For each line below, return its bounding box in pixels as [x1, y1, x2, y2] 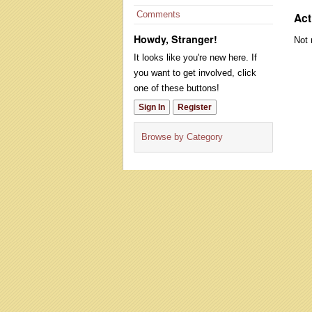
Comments [136, 9, 180, 19]
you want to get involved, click [134, 68, 256, 78]
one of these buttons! [134, 83, 219, 93]
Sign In [139, 102, 165, 112]
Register [178, 102, 212, 112]
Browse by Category [141, 132, 223, 142]
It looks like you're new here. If [134, 52, 257, 63]
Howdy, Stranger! [134, 32, 217, 46]
